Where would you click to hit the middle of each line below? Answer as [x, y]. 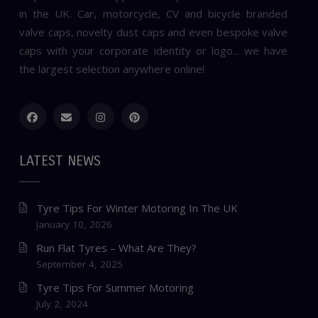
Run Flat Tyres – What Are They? [116, 248]
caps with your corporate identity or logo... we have [153, 50]
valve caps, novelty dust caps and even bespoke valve [153, 32]
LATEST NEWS [60, 161]
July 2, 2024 [62, 304]
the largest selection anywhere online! [111, 69]
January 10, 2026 [74, 224]
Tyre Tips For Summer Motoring [115, 287]
